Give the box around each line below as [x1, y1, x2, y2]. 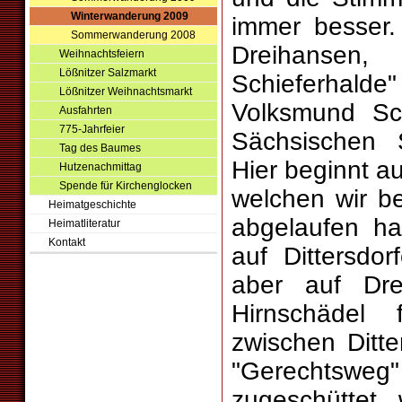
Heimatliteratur [48, 217, 120, 230]
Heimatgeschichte [48, 198, 136, 211]
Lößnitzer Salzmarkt [59, 66, 157, 79]
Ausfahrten [59, 104, 113, 117]
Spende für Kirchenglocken [59, 179, 193, 192]
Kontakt [48, 236, 85, 249]
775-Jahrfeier [59, 123, 126, 135]
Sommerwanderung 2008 [70, 29, 196, 41]
